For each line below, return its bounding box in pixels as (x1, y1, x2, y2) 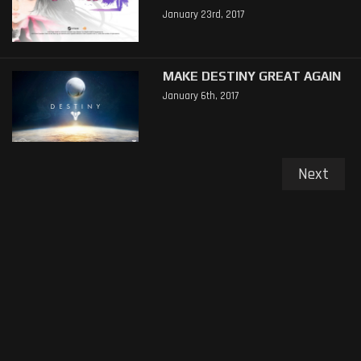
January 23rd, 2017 (162, 7, 244, 21)
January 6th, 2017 (162, 89, 239, 102)
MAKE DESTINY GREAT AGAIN (162, 68, 341, 84)
